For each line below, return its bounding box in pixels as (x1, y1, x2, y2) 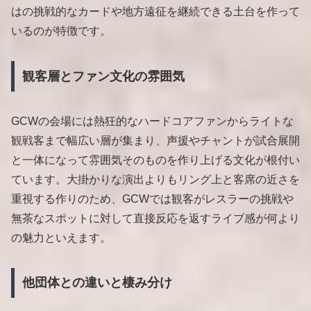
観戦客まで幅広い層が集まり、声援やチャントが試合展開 (11, 134, 300, 146)
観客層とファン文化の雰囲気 (22, 69, 185, 83)
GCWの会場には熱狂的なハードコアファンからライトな (11, 115, 294, 127)
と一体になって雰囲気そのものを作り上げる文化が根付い (11, 153, 300, 166)
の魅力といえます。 (11, 231, 111, 244)
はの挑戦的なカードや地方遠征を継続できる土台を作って (11, 6, 300, 18)
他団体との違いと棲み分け (22, 276, 172, 290)
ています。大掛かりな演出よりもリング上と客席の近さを (11, 173, 300, 185)
